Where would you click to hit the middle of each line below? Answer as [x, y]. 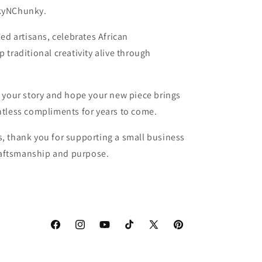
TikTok [135, 231]
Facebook [68, 231]
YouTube [115, 231]
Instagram [93, 231]
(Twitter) [164, 245]
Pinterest [189, 231]
